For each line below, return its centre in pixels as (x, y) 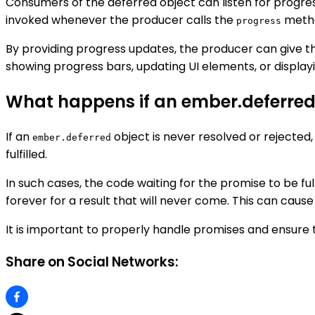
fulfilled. (26, 155)
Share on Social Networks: (92, 262)
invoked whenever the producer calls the (121, 20)
